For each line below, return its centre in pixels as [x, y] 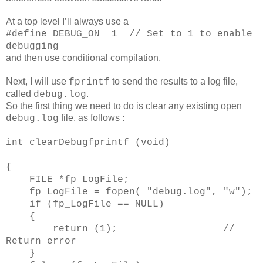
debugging [32, 46]
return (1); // [120, 229]
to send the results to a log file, [174, 81]
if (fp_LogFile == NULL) [85, 204]
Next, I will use [37, 81]
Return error [41, 241]
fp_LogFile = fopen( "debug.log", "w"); [129, 192]
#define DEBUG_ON [56, 34]
